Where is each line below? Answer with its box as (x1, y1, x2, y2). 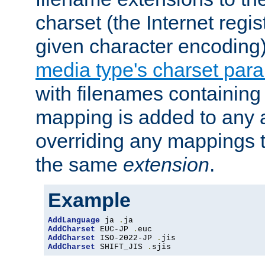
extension (123, 153, 209, 176)
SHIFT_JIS (95, 243, 147, 252)
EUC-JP (95, 225, 133, 234)
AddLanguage (48, 216, 100, 225)
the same (35, 153, 123, 176)
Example (48, 189, 131, 212)
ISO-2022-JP (95, 234, 157, 243)
